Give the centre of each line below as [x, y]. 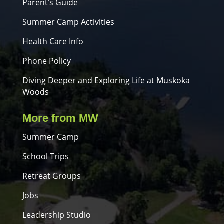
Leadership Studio [56, 215]
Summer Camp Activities [68, 22]
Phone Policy [46, 61]
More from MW [60, 118]
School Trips [45, 156]
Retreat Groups [51, 176]
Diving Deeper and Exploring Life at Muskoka [106, 80]
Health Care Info [53, 41]
